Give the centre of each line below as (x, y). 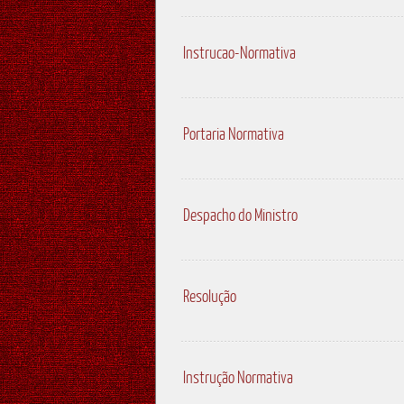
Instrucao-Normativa (239, 52)
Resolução (210, 296)
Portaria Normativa (234, 133)
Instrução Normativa (238, 377)
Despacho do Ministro (240, 215)
